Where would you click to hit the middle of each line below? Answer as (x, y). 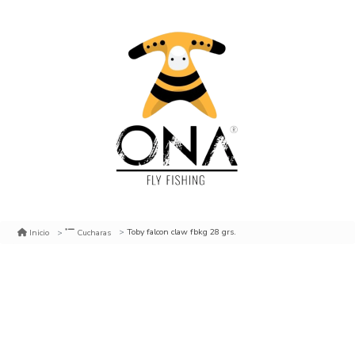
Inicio (39, 232)
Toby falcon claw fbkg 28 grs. (181, 232)
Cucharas (94, 232)
